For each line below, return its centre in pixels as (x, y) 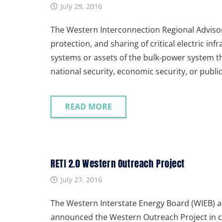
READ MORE (88, 106)
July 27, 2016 (81, 179)
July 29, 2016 (81, 6)
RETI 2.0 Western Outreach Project (118, 163)
